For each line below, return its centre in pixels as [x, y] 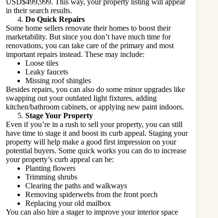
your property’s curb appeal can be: [61, 159]
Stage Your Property [60, 115]
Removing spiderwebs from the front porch [92, 194]
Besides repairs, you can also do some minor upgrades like [95, 89]
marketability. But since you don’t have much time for [88, 36]
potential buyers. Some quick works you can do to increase [96, 150]
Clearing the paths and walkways [77, 185]
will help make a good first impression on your [104, 142]
